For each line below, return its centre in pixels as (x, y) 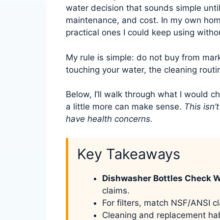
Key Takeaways (129, 154)
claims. (116, 190)
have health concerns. (109, 119)
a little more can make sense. (125, 107)
